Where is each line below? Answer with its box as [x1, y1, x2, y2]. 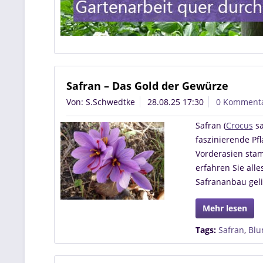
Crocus [225, 120, 253, 131]
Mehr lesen [202, 203, 247, 214]
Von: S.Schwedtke [66, 96, 135, 107]
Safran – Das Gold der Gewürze [66, 79, 228, 93]
